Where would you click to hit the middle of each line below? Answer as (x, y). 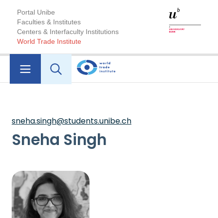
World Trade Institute (49, 41)
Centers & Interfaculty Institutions (68, 32)
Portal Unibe (36, 12)
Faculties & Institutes (49, 22)
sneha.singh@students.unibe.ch (72, 121)
